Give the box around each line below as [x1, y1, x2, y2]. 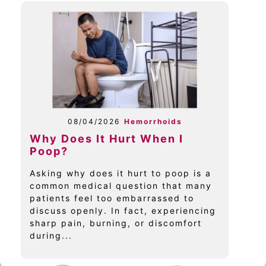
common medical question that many [30, 180, 212, 191]
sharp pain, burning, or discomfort [30, 217, 202, 228]
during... [30, 230, 72, 240]
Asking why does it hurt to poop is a [30, 167, 211, 178]
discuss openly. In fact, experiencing [30, 205, 216, 216]
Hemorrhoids [123, 116, 182, 126]
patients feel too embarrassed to [30, 192, 194, 203]
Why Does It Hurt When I [30, 132, 183, 145]
